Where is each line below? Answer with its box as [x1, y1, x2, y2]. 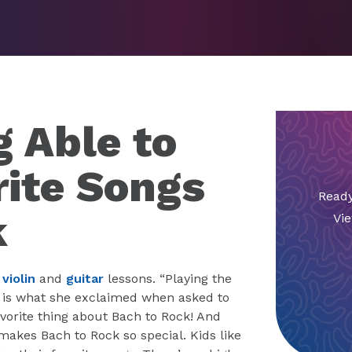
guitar [66, 271, 104, 287]
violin [2, 271, 35, 287]
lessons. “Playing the [104, 271, 232, 287]
